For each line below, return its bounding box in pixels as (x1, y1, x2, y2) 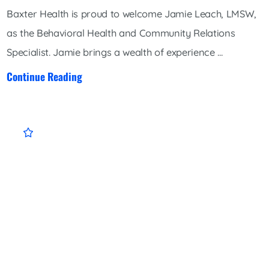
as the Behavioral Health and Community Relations (7, 27, 235, 40)
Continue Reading (7, 68, 83, 84)
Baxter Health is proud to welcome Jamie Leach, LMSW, (7, 8, 257, 20)
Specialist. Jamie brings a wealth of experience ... (7, 46, 223, 59)
